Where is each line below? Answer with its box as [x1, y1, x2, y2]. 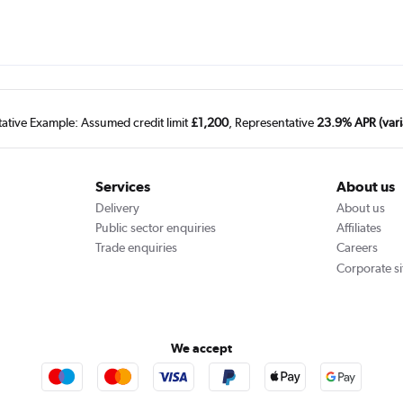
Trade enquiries [94, 240, 177, 255]
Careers [336, 240, 379, 255]
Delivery [94, 200, 139, 215]
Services [94, 178, 150, 196]
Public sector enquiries [94, 220, 216, 236]
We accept [171, 341, 232, 356]
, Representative [228, 114, 317, 130]
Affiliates [336, 220, 382, 236]
